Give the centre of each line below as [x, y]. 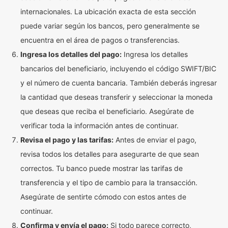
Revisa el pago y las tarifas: [67, 140]
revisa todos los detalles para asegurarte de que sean [110, 154]
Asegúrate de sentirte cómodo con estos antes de [103, 197]
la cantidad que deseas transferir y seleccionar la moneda [117, 97]
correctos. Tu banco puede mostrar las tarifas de [102, 168]
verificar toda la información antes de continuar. [99, 125]
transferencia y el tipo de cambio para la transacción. [109, 182]
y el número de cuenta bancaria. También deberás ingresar [119, 83]
